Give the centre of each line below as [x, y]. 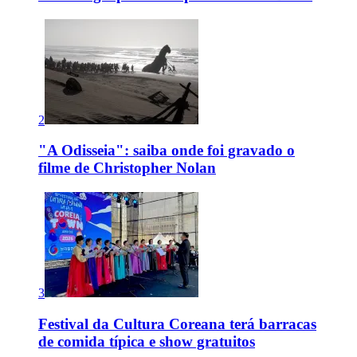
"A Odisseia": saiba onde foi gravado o [167, 151]
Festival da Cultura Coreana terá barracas [177, 324]
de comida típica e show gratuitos [147, 341]
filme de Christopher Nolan [127, 168]
